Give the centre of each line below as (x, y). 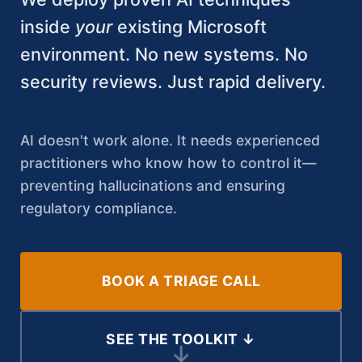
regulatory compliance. (99, 208)
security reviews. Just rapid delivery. (173, 82)
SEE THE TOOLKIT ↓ (181, 339)
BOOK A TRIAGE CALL (181, 280)
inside (48, 27)
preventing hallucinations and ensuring (153, 185)
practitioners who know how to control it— (168, 162)
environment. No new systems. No (164, 55)
